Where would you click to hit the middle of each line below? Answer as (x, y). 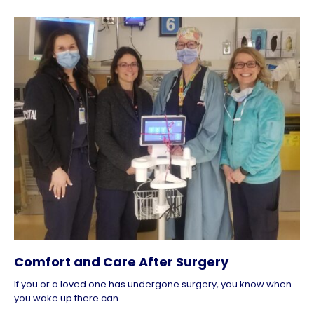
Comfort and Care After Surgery (121, 262)
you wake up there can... (69, 299)
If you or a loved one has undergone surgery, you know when (153, 285)
